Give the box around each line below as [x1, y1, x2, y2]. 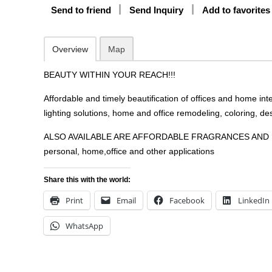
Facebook [169, 195, 205, 206]
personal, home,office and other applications [44, 146, 214, 156]
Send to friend [51, 5, 111, 15]
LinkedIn [238, 195, 270, 206]
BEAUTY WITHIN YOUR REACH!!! [44, 70, 175, 80]
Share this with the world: [44, 175, 131, 184]
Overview [52, 44, 88, 54]
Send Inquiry [129, 5, 183, 15]
